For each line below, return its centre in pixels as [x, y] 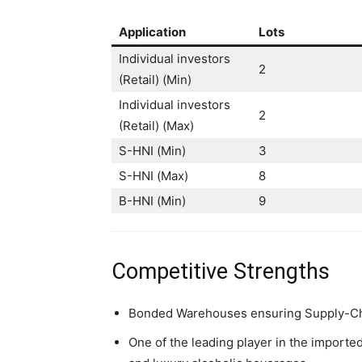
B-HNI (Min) [152, 200]
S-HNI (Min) [152, 150]
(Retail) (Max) [156, 125]
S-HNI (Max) [154, 175]
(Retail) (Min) [155, 79]
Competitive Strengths [221, 271]
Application [152, 32]
